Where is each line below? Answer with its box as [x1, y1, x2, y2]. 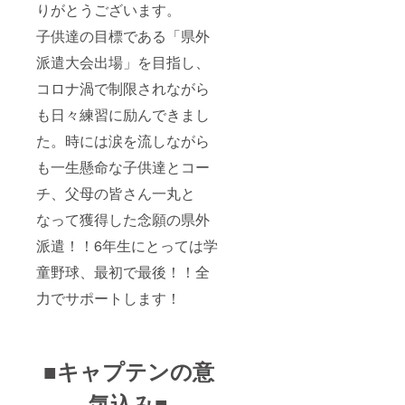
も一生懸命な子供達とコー [36, 155, 210, 177]
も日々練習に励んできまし [36, 103, 210, 125]
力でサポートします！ [36, 287, 181, 308]
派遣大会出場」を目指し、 [36, 51, 210, 72]
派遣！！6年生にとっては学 [36, 234, 218, 256]
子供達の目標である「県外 [36, 24, 210, 46]
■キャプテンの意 [42, 354, 214, 386]
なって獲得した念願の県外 [36, 208, 210, 230]
